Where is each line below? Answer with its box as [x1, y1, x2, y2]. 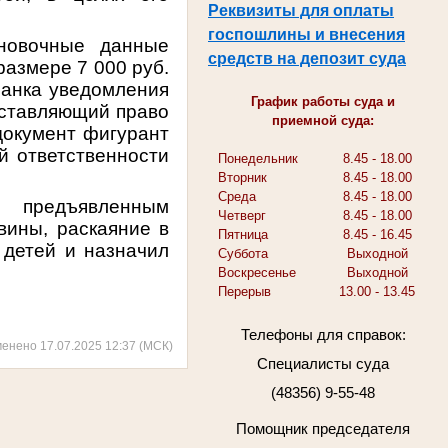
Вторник [218, 169, 267, 185]
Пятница [218, 226, 268, 242]
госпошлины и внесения [208, 25, 405, 43]
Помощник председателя [236, 421, 410, 438]
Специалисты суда [257, 356, 389, 373]
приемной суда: [272, 112, 374, 128]
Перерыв [218, 283, 271, 299]
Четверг [218, 207, 266, 223]
